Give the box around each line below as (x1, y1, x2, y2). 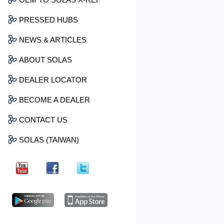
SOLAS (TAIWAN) (19, 135, 79, 144)
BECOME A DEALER (19, 95, 90, 104)
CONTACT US (19, 115, 67, 124)
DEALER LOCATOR (19, 75, 87, 84)
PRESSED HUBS (19, 15, 78, 24)
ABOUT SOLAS (19, 55, 72, 64)
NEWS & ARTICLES (19, 35, 86, 44)
